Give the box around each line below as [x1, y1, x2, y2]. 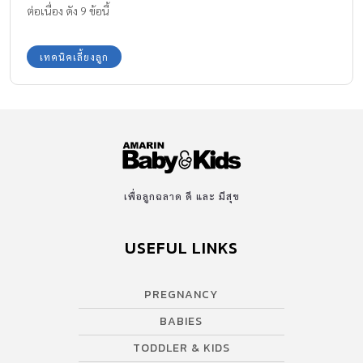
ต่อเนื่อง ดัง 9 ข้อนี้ [27, 3, 109, 19]
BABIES [160, 313, 203, 331]
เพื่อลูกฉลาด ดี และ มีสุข [123, 190, 240, 203]
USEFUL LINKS [125, 236, 238, 261]
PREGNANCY [144, 286, 219, 304]
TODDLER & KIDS [132, 340, 230, 357]
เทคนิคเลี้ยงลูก [40, 50, 109, 64]
